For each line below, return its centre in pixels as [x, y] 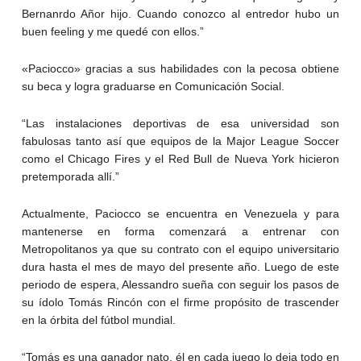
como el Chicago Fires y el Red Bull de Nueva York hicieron [180, 159]
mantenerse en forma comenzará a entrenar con [180, 232]
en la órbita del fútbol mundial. [98, 320]
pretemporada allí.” [70, 177]
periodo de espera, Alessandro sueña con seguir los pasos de [180, 285]
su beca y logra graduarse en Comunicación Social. [153, 87]
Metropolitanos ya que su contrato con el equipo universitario [180, 249]
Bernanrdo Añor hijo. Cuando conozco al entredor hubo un [180, 14]
